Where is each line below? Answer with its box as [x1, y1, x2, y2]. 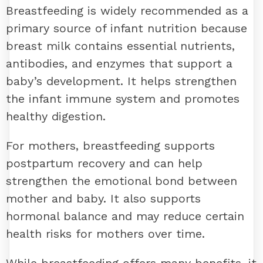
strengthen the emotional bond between [6, 174, 237, 188]
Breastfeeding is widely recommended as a [6, 4, 248, 18]
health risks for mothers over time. [6, 227, 205, 241]
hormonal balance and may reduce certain [6, 209, 244, 224]
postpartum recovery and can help [6, 156, 203, 171]
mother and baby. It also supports [6, 191, 201, 206]
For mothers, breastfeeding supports [6, 139, 215, 153]
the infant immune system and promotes [6, 92, 240, 106]
